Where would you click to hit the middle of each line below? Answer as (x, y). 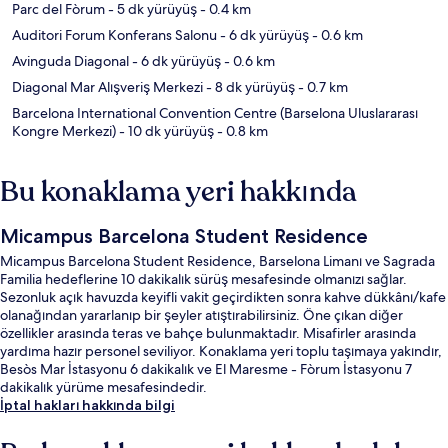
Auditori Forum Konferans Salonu (114, 35)
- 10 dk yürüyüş (165, 131)
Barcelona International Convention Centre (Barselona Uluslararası (215, 113)
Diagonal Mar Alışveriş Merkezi (107, 87)
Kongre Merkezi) (64, 131)
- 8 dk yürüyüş (249, 87)
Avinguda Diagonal (70, 61)
